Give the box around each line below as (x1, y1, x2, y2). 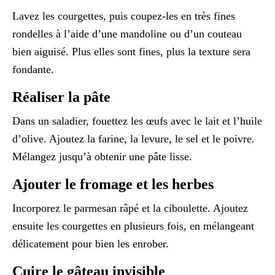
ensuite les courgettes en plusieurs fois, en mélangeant (12, 220, 254, 232)
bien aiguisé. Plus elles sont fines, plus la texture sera (12, 45, 250, 58)
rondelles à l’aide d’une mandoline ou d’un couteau (12, 28, 242, 40)
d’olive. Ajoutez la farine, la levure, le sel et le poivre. (12, 133, 255, 145)
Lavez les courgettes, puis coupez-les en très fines (12, 10, 235, 22)
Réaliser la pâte (12, 89, 110, 105)
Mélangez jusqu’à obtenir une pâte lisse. (12, 150, 192, 163)
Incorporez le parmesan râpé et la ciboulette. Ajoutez (12, 202, 248, 214)
